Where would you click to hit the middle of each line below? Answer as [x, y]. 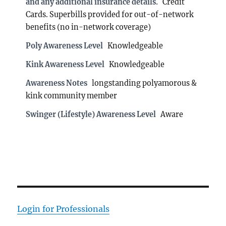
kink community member [72, 96]
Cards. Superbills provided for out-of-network [110, 14]
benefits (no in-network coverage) [89, 27]
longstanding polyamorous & [145, 83]
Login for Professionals [64, 209]
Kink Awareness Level [65, 64]
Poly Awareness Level [65, 46]
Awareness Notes [57, 83]
